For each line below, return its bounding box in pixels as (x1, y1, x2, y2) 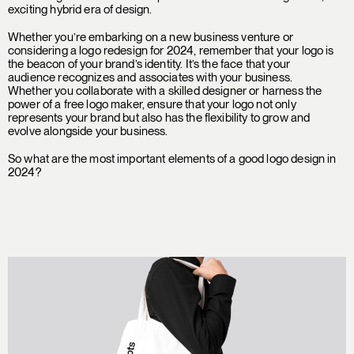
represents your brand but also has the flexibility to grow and (8, 110, 311, 125)
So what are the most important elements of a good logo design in (8, 151, 337, 166)
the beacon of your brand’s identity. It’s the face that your (8, 56, 290, 71)
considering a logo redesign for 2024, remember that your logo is (8, 43, 334, 58)
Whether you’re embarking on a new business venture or (8, 29, 293, 44)
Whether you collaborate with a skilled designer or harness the (8, 83, 322, 98)
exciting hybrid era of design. (8, 2, 153, 17)
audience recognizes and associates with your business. (8, 70, 293, 85)
